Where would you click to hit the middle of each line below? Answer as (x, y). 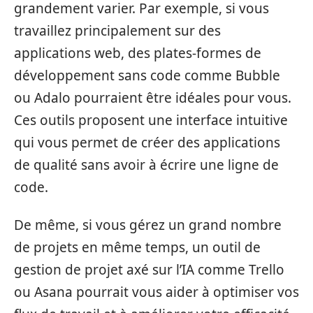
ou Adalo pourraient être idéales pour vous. (153, 97)
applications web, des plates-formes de (138, 53)
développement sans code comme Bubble (147, 75)
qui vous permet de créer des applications (147, 142)
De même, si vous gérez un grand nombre (148, 225)
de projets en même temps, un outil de (137, 247)
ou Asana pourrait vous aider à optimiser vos (156, 292)
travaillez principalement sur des (117, 30)
